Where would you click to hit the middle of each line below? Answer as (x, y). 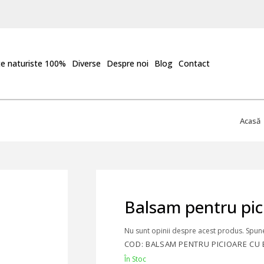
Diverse (86, 63)
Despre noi (127, 63)
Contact (194, 63)
